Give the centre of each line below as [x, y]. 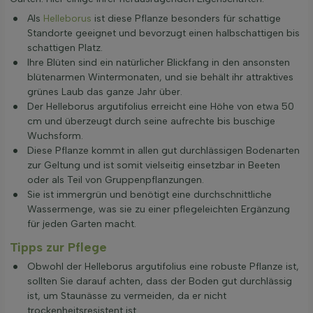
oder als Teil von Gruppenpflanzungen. [116, 180]
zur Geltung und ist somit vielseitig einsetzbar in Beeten [154, 165]
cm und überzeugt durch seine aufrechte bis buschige [151, 121]
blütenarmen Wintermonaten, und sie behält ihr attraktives [160, 77]
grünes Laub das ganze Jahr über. [105, 92]
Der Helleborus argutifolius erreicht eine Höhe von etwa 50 [161, 107]
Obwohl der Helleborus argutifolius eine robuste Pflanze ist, [163, 267]
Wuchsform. [55, 136]
